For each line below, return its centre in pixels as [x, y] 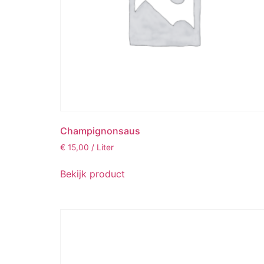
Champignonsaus [100, 131]
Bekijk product [93, 174]
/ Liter [103, 148]
